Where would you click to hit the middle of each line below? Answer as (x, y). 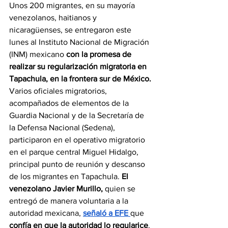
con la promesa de (100, 54)
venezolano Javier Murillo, (57, 189)
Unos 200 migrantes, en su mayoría (73, 6)
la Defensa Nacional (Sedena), (63, 128)
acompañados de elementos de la (70, 103)
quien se (121, 189)
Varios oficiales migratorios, (59, 91)
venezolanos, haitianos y (54, 18)
